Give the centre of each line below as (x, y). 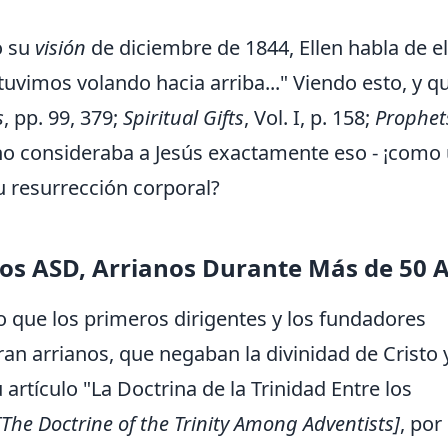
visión (60, 48)
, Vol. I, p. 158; (309, 118)
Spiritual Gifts (183, 118)
